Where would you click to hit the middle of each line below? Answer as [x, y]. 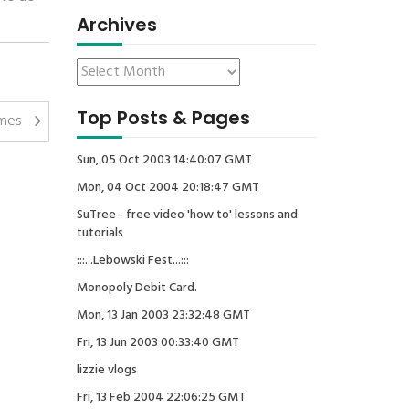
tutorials [100, 233]
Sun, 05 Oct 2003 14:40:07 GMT [164, 160]
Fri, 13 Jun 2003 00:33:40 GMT [157, 343]
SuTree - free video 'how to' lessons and [187, 215]
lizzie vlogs [106, 370]
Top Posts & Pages [163, 118]
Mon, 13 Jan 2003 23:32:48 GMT [163, 315]
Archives [116, 25]
